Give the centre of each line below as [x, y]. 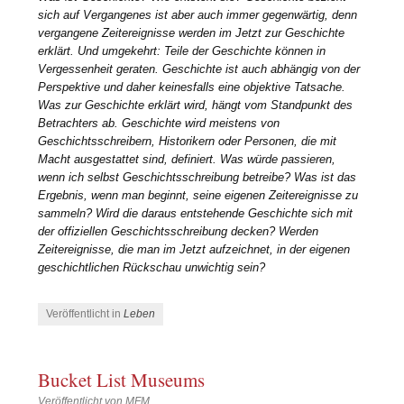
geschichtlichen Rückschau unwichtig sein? [152, 268]
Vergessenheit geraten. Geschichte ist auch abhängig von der [199, 69]
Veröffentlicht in [85, 313]
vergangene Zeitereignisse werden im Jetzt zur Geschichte [192, 33]
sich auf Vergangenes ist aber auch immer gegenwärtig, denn [198, 15]
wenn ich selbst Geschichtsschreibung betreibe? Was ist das [197, 178]
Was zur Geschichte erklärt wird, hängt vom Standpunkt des [196, 106]
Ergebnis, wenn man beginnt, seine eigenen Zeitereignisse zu [198, 196]
